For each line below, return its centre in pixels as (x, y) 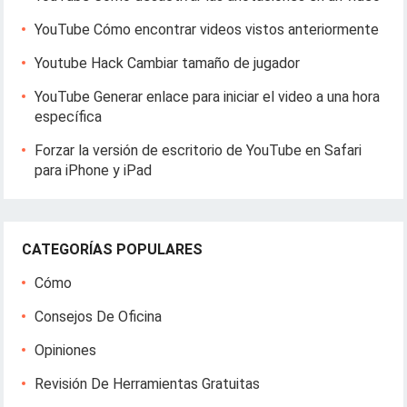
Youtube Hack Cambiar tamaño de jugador (168, 63)
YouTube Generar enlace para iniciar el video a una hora (208, 96)
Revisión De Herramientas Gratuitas (148, 383)
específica (69, 116)
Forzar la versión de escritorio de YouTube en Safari (199, 150)
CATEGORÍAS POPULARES (113, 249)
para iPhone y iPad (94, 170)
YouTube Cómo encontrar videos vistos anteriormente (207, 29)
